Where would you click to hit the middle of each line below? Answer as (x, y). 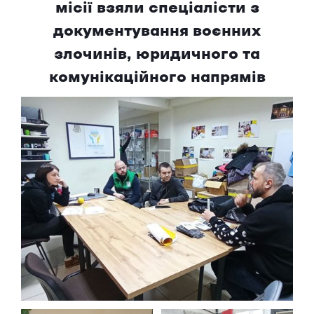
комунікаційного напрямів (157, 78)
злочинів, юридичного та (157, 55)
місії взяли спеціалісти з (157, 9)
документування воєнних (157, 32)
